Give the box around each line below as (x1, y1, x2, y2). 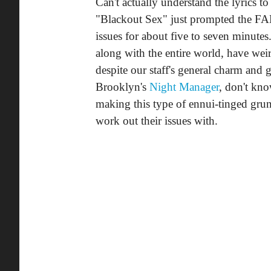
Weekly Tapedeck (116, 250, 198, 264)
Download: (96, 233, 154, 247)
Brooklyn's (96, 80, 149, 93)
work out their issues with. (96, 114, 218, 127)
